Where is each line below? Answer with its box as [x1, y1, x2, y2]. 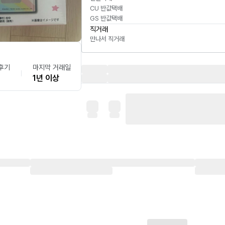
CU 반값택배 [90, 5, 123, 12]
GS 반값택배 [90, 15, 123, 22]
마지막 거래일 [32, 63, 71, 72]
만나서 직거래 [90, 35, 125, 43]
